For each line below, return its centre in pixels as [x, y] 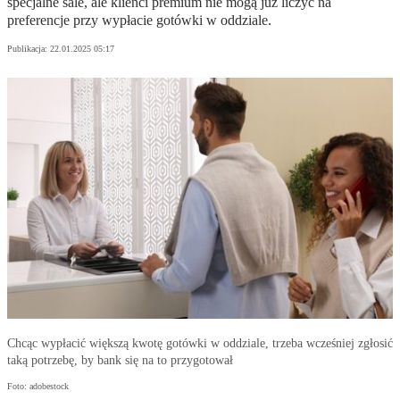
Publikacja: [29, 49]
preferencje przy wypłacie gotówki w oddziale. [139, 21]
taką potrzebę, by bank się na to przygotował [120, 361]
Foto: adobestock [38, 387]
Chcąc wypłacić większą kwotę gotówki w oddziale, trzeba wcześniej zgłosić [200, 344]
